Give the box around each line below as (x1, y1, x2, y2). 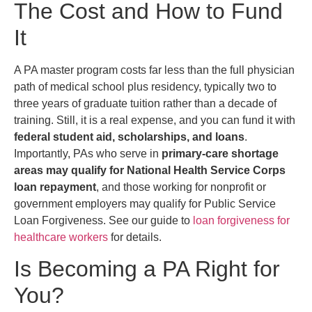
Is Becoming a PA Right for (14, 256, 280, 282)
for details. (108, 231, 162, 243)
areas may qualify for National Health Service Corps (14, 164, 286, 176)
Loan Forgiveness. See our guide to (14, 214, 193, 226)
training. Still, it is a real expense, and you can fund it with (14, 114, 295, 126)
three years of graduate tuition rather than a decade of (14, 97, 276, 109)
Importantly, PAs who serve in (14, 147, 162, 159)
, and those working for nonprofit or (96, 180, 266, 193)
